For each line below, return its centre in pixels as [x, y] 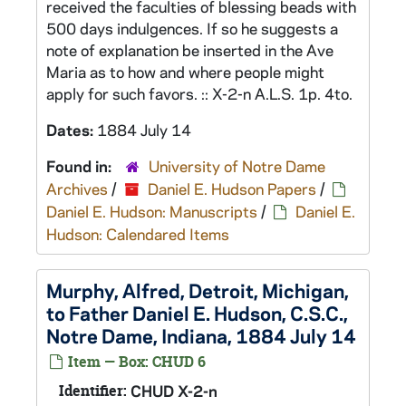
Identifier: [93, 391]
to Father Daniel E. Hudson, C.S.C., [197, 313]
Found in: [81, 166]
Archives [77, 188]
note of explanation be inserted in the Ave [190, 50]
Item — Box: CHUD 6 [135, 362]
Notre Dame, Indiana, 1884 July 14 [201, 335]
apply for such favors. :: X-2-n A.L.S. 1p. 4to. [199, 93]
